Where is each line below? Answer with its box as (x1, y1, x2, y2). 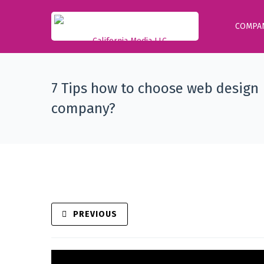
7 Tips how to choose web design (51, 80, 259, 97)
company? (51, 100, 115, 117)
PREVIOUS (73, 209, 117, 219)
